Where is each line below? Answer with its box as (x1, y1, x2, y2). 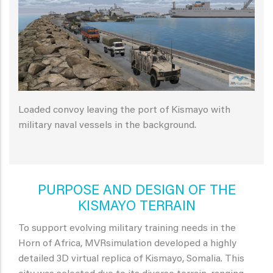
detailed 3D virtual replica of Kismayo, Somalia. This (18, 253, 244, 264)
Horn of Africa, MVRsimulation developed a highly (18, 238, 236, 249)
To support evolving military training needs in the (18, 223, 236, 233)
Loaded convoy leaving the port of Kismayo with (18, 105, 230, 115)
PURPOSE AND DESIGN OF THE (37, 184, 236, 198)
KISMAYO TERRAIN (77, 200, 196, 214)
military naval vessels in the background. (18, 120, 196, 130)
